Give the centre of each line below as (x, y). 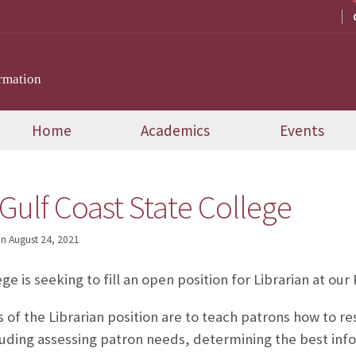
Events (302, 131)
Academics (176, 131)
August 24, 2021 (44, 240)
